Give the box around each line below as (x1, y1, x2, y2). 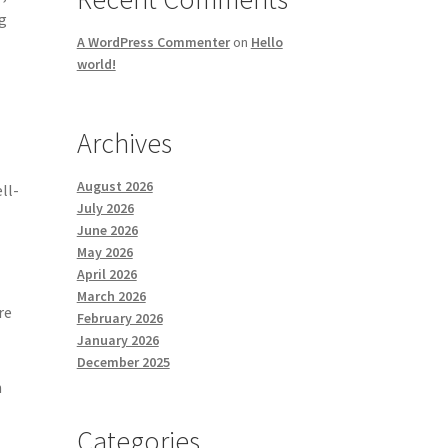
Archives (76, 125, 172, 162)
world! (76, 55, 116, 74)
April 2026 (76, 265, 137, 284)
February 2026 (76, 309, 163, 328)
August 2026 (76, 177, 153, 196)
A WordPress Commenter (76, 33, 230, 52)
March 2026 (76, 287, 146, 306)
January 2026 (76, 331, 159, 350)
